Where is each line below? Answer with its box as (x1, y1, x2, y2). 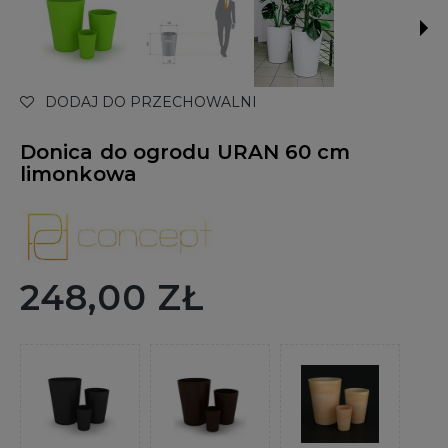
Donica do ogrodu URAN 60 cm (20, 140, 351, 165)
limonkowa (20, 162, 137, 187)
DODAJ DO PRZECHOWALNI (45, 93, 257, 112)
